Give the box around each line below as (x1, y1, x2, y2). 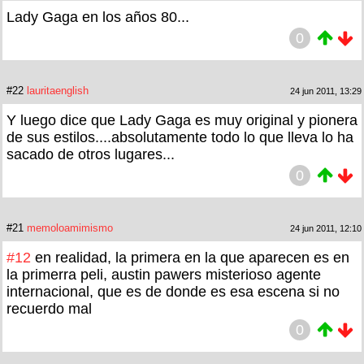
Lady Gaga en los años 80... (6, 8, 189, 25)
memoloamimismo (27, 221, 113, 234)
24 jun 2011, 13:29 (290, 85, 362, 96)
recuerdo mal (6, 300, 92, 317)
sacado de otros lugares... (6, 145, 175, 162)
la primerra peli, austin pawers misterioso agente (6, 266, 321, 283)
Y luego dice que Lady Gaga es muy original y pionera (6, 111, 357, 128)
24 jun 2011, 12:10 (290, 223, 362, 233)
